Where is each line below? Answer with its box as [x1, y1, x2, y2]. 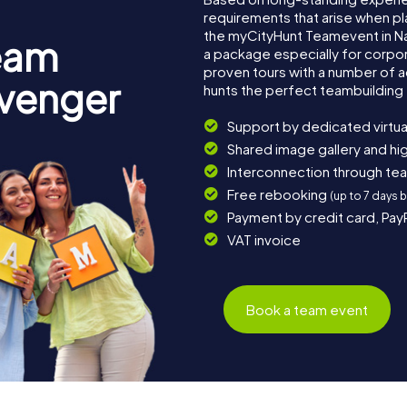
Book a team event [246, 300, 369, 318]
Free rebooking [226, 185, 330, 203]
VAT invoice [226, 231, 301, 249]
